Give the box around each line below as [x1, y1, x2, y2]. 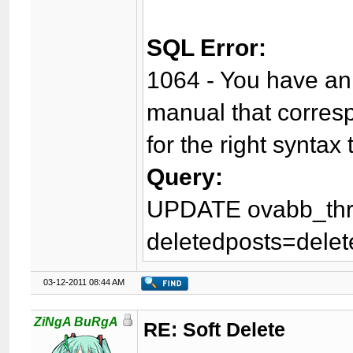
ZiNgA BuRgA [34, 315, 119, 329]
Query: [147, 164, 224, 190]
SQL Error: [147, 35, 267, 61]
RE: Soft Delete [143, 318, 286, 340]
